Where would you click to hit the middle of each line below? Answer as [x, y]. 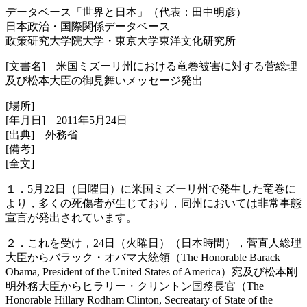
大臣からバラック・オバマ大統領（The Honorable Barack [143, 257]
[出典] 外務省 [42, 135]
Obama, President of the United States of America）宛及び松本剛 [151, 272]
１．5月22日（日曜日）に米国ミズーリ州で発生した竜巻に [151, 189]
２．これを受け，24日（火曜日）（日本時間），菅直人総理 [153, 243]
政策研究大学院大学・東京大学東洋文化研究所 [121, 41]
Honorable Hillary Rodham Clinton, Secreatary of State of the [139, 300]
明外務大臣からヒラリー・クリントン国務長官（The [135, 286]
